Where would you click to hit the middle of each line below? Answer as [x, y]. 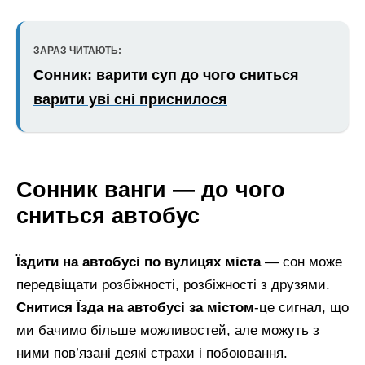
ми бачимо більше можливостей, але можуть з [168, 331]
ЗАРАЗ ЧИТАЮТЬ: [77, 50]
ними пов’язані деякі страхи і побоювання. [152, 354]
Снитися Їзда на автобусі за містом [135, 308]
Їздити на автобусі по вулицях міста [139, 262]
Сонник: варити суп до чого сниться [166, 75]
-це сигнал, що [301, 308]
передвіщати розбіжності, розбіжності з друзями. [173, 285]
